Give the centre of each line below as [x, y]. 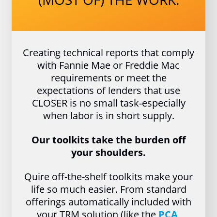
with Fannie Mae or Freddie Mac [108, 65]
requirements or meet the [108, 78]
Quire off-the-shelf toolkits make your [108, 177]
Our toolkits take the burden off [108, 140]
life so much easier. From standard [108, 189]
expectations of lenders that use [108, 90]
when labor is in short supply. [108, 116]
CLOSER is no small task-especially [108, 103]
